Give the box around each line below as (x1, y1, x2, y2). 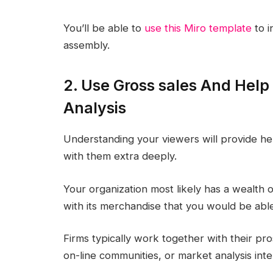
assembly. (63, 38, 110, 51)
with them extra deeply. (63, 150, 177, 163)
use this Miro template (144, 21, 252, 34)
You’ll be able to (63, 21, 144, 34)
